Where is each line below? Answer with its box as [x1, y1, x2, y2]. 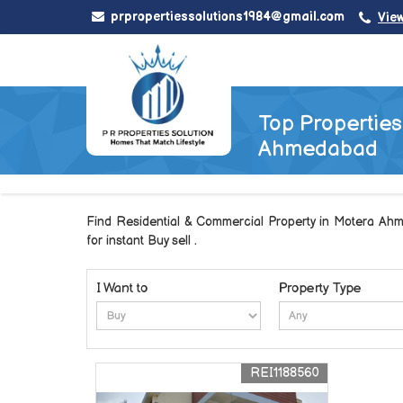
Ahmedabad [258, 136, 378, 162]
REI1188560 [250, 365, 320, 381]
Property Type [279, 280, 363, 297]
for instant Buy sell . [86, 233, 197, 248]
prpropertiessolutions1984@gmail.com [111, 9, 345, 25]
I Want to [96, 280, 148, 297]
